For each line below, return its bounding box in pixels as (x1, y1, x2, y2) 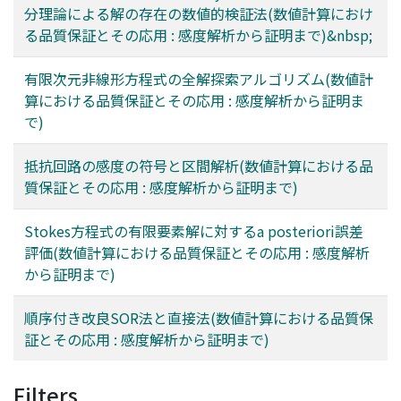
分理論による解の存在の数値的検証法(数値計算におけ (24, 3, 373, 25)
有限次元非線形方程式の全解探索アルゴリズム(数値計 (24, 68, 373, 90)
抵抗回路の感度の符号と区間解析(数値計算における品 (24, 155, 373, 177)
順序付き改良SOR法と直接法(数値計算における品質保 (24, 307, 373, 329)
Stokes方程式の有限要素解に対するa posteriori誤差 (24, 220, 363, 243)
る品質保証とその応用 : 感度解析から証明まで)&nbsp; (24, 24, 372, 47)
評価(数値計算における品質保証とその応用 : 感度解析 (24, 242, 370, 264)
